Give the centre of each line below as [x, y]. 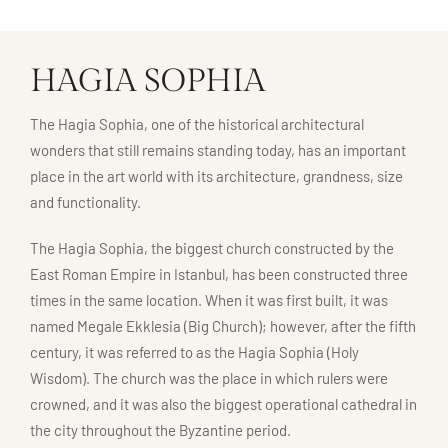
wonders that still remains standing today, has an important [218, 150]
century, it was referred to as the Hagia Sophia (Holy [194, 352]
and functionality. [85, 202]
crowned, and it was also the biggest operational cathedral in [223, 404]
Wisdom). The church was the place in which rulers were [209, 378]
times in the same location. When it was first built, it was [209, 300]
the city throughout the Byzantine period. [160, 430]
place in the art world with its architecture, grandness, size [216, 176]
